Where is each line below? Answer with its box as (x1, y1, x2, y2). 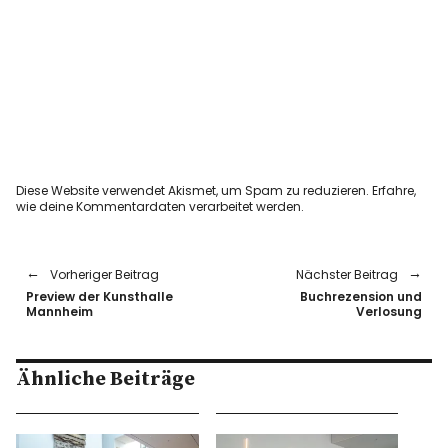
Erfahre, (372, 182, 417, 200)
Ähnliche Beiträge (16, 367, 196, 393)
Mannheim (26, 303, 94, 321)
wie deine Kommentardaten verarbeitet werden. (16, 198, 305, 216)
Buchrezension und (299, 288, 422, 306)
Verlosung (355, 303, 422, 321)
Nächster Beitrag (295, 266, 398, 284)
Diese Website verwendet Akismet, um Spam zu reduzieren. (16, 182, 373, 200)
